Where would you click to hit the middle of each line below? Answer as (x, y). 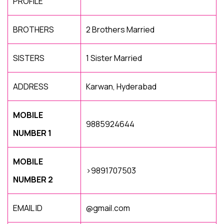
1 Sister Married (114, 58)
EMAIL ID (28, 208)
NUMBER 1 (32, 133)
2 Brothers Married (120, 29)
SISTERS (29, 58)
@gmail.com (108, 208)
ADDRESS (31, 86)
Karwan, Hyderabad (121, 86)
